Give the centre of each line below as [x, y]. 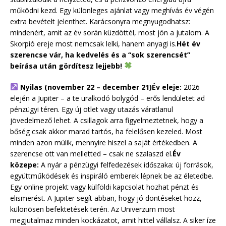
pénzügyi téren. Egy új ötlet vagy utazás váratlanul [92, 109]
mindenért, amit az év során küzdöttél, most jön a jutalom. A [110, 32]
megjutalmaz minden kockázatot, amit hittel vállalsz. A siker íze [113, 220]
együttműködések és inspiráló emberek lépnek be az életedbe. [112, 176]
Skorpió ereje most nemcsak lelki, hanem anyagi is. [93, 43]
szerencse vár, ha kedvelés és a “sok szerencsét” [100, 54]
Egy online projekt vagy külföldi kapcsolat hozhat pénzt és [104, 187]
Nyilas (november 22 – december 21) [85, 87]
